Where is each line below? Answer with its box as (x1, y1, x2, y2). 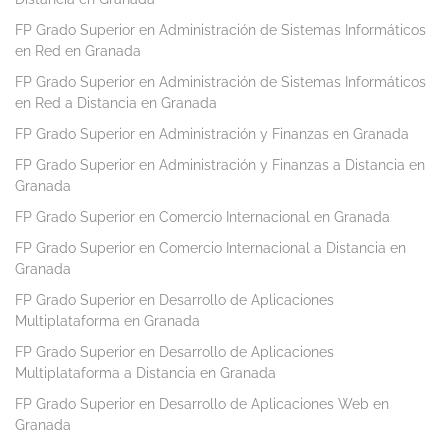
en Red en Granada (15, 43, 141, 60)
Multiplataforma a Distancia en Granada (15, 365, 276, 382)
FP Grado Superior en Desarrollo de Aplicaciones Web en (15, 396, 389, 413)
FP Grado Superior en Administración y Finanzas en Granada (15, 126, 409, 143)
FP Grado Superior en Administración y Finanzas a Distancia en (15, 157, 425, 174)
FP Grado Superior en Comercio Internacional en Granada (15, 209, 390, 226)
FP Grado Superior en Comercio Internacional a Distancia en (15, 240, 406, 257)
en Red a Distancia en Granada (15, 95, 217, 112)
